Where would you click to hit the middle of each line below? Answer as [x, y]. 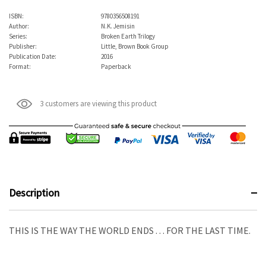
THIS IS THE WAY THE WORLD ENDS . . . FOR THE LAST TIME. [130, 231]
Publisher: [23, 46]
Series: [18, 36]
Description [34, 192]
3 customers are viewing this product [98, 103]
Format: [20, 66]
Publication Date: [33, 56]
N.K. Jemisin [118, 26]
